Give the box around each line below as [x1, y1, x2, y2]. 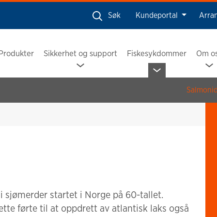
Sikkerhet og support [44, 48, 117, 58]
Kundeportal [136, 11, 180, 20]
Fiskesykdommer [127, 48, 186, 58]
